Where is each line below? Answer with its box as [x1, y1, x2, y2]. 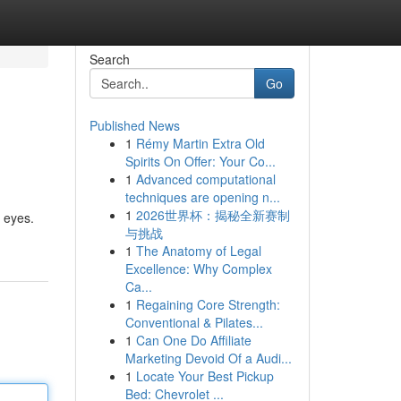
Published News [89, 116, 180, 134]
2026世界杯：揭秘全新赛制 [135, 206, 290, 224]
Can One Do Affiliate [135, 331, 252, 349]
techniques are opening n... [124, 188, 280, 206]
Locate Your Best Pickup [135, 367, 274, 385]
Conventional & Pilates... [124, 313, 263, 331]
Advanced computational [135, 170, 276, 188]
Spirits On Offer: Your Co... [124, 152, 276, 170]
